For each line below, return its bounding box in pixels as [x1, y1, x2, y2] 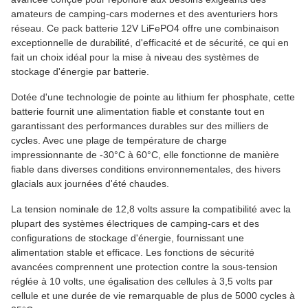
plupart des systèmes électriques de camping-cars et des [11, 218, 259, 229]
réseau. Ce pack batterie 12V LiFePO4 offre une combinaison [11, 23, 279, 34]
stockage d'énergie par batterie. [11, 66, 149, 77]
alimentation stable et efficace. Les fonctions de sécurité [11, 247, 254, 258]
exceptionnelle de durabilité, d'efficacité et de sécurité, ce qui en [11, 37, 289, 48]
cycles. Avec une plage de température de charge [11, 135, 227, 146]
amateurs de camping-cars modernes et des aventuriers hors [11, 8, 278, 19]
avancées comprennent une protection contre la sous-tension [11, 261, 278, 272]
